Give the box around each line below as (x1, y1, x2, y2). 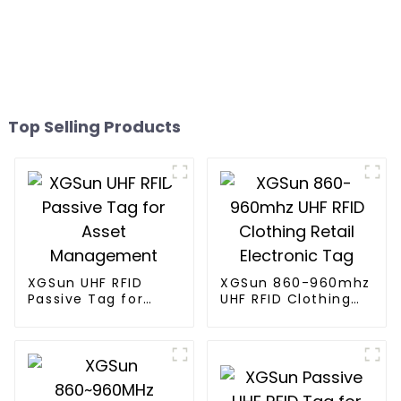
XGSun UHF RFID (27, 273, 143, 292)
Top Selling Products (7, 115, 181, 138)
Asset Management (27, 305, 174, 324)
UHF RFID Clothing (219, 289, 352, 308)
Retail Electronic (219, 305, 344, 324)
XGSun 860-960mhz (219, 273, 371, 292)
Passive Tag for (27, 289, 144, 308)
